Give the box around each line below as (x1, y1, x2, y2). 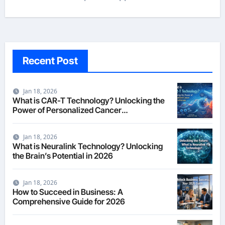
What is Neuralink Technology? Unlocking (12, 141, 163, 151)
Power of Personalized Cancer (12, 104, 122, 115)
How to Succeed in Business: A (12, 186, 123, 197)
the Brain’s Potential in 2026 (12, 150, 113, 161)
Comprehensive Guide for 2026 (12, 196, 125, 206)
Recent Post (22, 55, 78, 67)
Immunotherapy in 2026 (12, 114, 99, 125)
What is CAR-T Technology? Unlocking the (12, 95, 165, 105)
